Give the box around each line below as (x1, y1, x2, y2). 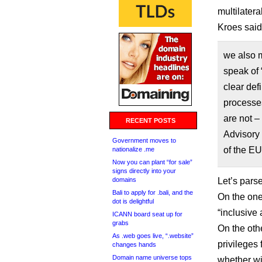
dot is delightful (112, 198, 154, 205)
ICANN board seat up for (112, 211, 182, 218)
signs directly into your (112, 167, 176, 174)
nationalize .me (112, 146, 154, 153)
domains (112, 176, 136, 183)
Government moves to (112, 137, 176, 144)
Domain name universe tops (112, 254, 192, 261)
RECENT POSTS (126, 117, 175, 124)
